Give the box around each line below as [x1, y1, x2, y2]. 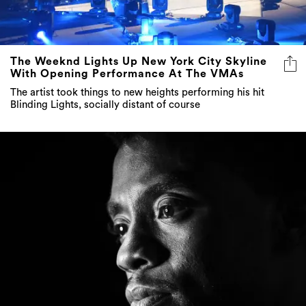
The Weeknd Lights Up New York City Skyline [10, 56, 267, 68]
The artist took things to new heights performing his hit [10, 87, 264, 98]
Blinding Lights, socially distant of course [10, 100, 200, 111]
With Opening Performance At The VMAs [10, 68, 244, 80]
